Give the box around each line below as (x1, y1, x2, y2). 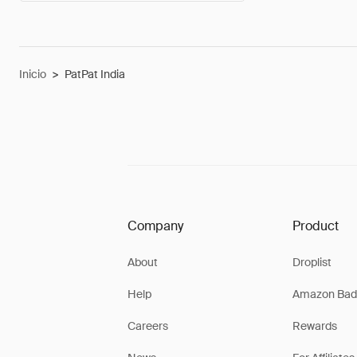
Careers (127, 319, 168, 333)
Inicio (19, 67, 46, 81)
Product (292, 218, 339, 234)
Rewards (292, 319, 337, 333)
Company (127, 218, 183, 234)
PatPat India (65, 67, 125, 81)
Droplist (292, 255, 331, 269)
